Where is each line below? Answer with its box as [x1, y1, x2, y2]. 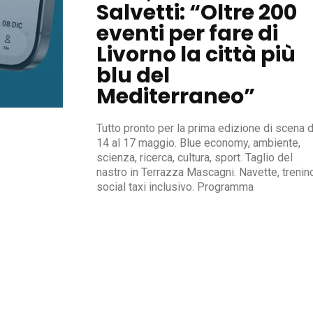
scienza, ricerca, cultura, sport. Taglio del [96, 150, 293, 164]
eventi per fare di [96, 18, 278, 48]
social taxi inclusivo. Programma [96, 180, 254, 194]
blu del [96, 60, 170, 90]
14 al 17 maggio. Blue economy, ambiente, [96, 136, 300, 150]
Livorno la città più [96, 39, 296, 69]
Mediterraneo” [96, 81, 255, 111]
